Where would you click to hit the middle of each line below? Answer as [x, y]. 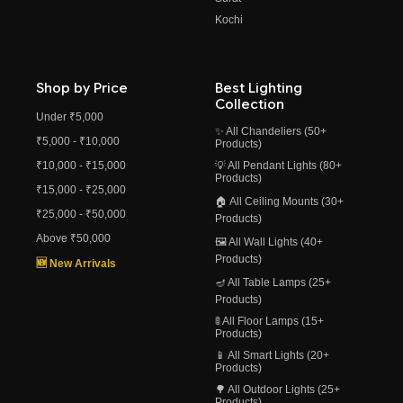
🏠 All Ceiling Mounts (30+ [279, 201]
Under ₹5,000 [70, 116]
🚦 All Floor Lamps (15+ [269, 321]
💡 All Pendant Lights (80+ [278, 165]
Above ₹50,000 [73, 238]
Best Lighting [259, 88]
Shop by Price [82, 88]
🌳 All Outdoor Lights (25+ [278, 389]
